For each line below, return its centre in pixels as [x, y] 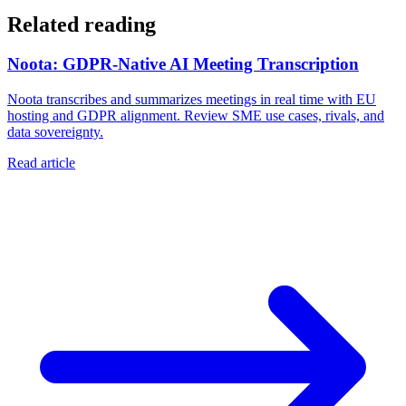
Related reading [82, 24]
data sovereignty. [55, 132]
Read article [41, 163]
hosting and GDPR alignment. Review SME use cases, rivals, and [196, 116]
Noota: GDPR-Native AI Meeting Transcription [183, 64]
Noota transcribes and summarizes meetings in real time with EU [192, 100]
